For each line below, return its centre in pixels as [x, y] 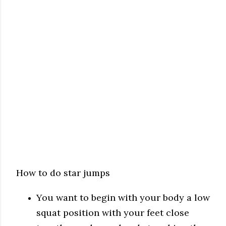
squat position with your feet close [113, 212]
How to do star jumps [63, 173]
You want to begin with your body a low [123, 197]
